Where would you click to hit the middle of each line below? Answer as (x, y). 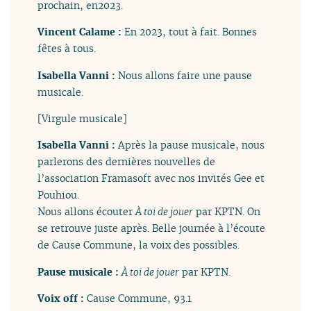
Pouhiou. (59, 195)
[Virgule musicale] (83, 119)
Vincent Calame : (81, 32)
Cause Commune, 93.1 (140, 299)
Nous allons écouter (87, 212)
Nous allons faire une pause (185, 75)
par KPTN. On (227, 212)
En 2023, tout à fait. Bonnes (191, 32)
